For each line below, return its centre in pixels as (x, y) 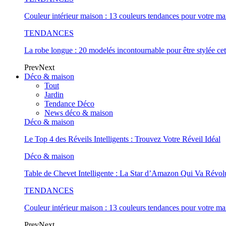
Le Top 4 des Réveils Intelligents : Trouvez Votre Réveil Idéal (122, 139)
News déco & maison (79, 113)
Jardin (54, 95)
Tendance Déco (69, 104)
